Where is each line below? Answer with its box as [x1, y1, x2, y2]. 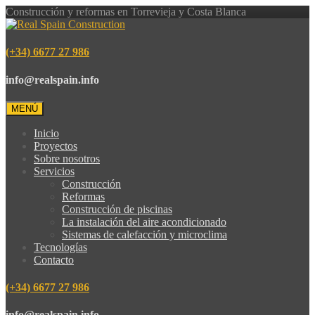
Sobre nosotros [34, 152, 100, 165]
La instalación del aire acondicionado [62, 215, 226, 228]
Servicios [34, 165, 75, 177]
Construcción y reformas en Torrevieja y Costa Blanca [6, 6, 246, 18]
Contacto [34, 253, 74, 266]
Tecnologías [34, 240, 87, 253]
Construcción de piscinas [62, 202, 172, 215]
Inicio [34, 127, 59, 139]
